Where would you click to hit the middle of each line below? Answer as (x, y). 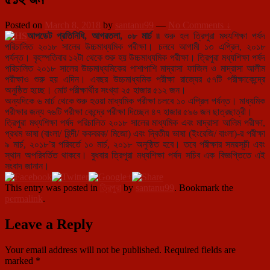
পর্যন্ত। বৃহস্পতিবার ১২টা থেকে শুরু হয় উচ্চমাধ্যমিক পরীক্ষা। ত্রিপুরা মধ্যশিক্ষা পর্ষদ (135, 57)
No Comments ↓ (199, 25)
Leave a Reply (49, 224)
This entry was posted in (52, 187)
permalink (24, 198)
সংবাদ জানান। (27, 166)
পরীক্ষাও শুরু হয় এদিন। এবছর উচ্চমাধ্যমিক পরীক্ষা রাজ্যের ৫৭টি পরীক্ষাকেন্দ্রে (135, 79)
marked (20, 260)
